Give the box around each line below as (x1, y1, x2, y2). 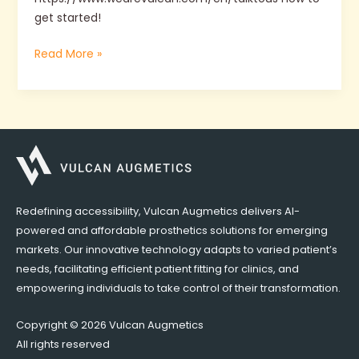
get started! (34, 10, 101, 26)
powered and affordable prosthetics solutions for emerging (16, 222, 328, 238)
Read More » (34, 46, 102, 63)
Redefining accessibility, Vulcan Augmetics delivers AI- (16, 203, 300, 219)
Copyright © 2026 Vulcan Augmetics (16, 317, 204, 333)
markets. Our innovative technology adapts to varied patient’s (16, 241, 337, 257)
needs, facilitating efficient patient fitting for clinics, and (16, 260, 299, 276)
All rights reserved (16, 337, 110, 353)
